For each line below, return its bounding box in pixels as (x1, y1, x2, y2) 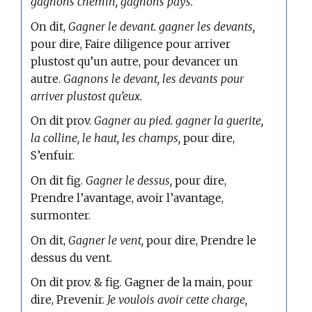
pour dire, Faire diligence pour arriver (31, 36, 231, 51)
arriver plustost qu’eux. (31, 88, 143, 103)
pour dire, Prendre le (143, 233, 257, 247)
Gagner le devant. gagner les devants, (68, 19, 256, 33)
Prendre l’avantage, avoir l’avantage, (31, 191, 224, 205)
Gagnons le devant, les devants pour (63, 71, 244, 86)
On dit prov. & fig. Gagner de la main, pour (31, 275, 253, 290)
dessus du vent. (31, 250, 113, 265)
